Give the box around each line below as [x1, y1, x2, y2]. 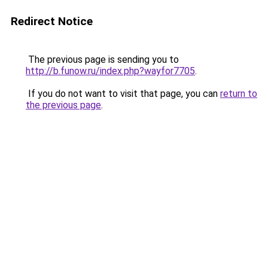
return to [220, 88, 257, 99]
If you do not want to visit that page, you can [26, 88, 220, 99]
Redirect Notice [11, 14, 93, 28]
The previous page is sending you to [26, 54, 179, 65]
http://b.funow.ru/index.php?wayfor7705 [26, 65, 195, 77]
